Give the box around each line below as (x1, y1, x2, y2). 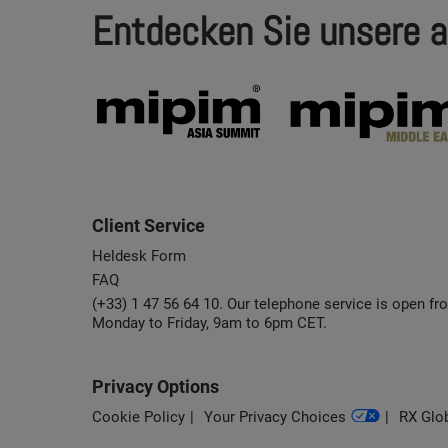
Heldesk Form (92, 246, 186, 265)
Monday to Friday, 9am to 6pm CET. (92, 313, 327, 332)
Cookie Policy (92, 407, 185, 426)
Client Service (92, 214, 205, 236)
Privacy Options (92, 375, 219, 397)
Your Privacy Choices (204, 407, 346, 426)
